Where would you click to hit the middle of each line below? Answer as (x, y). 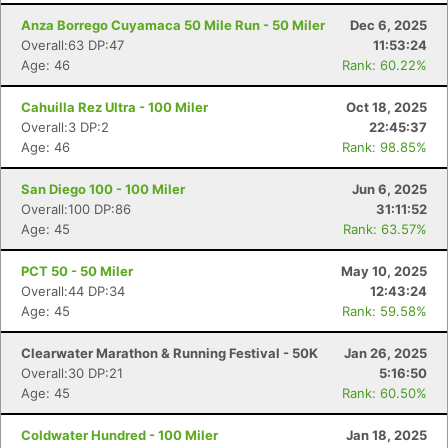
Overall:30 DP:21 (72, 373)
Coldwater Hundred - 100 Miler (119, 435)
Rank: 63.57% (385, 229)
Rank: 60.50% (384, 393)
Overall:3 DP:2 (65, 127)
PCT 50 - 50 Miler (77, 271)
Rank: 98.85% (384, 147)
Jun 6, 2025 (389, 189)
